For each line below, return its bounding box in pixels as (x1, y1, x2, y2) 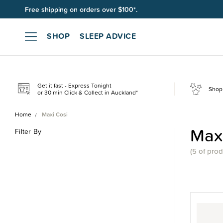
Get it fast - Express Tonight (37, 81, 111, 90)
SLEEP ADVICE (80, 29, 136, 42)
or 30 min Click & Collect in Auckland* (37, 88, 138, 97)
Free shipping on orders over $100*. (25, 4, 137, 14)
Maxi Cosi (42, 110, 68, 119)
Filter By (15, 126, 42, 137)
